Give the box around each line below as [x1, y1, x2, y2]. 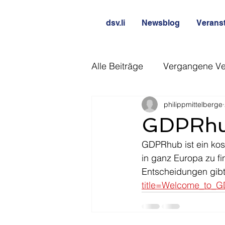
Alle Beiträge [91, 60, 143, 72]
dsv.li [106, 18, 125, 28]
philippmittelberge [164, 99, 222, 109]
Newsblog [142, 18, 180, 28]
